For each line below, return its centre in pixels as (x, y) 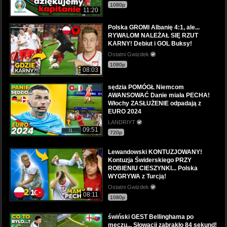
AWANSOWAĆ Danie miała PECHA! (159, 95)
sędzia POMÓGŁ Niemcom (146, 87)
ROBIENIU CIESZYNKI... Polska (153, 168)
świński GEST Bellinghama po (151, 217)
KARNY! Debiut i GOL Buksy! (150, 43)
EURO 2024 (125, 111)
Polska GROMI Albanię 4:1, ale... (154, 27)
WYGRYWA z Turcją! (137, 176)
